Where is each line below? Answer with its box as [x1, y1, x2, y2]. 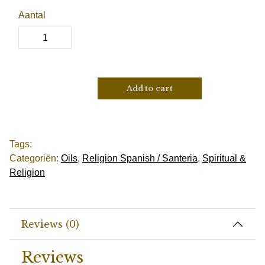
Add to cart [127, 84, 173, 93]
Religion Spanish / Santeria [82, 153, 198, 163]
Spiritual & [202, 153, 246, 163]
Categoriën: [9, 153, 61, 163]
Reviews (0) [21, 218, 79, 230]
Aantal [18, 10, 46, 20]
